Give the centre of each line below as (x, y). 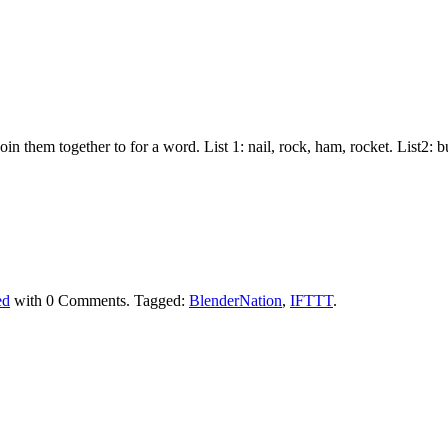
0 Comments (86, 300)
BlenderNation (235, 300)
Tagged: (159, 300)
